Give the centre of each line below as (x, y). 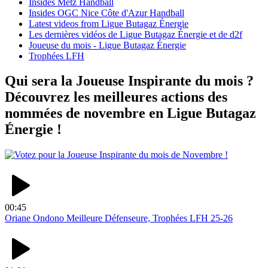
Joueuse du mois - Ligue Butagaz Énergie (107, 45)
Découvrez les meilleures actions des (116, 97)
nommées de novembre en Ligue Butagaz (130, 113)
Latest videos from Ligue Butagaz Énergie (109, 23)
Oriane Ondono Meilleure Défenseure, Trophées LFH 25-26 (119, 218)
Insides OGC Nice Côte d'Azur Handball (106, 13)
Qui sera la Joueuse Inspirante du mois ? (129, 81)
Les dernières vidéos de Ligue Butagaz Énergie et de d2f (135, 34)
